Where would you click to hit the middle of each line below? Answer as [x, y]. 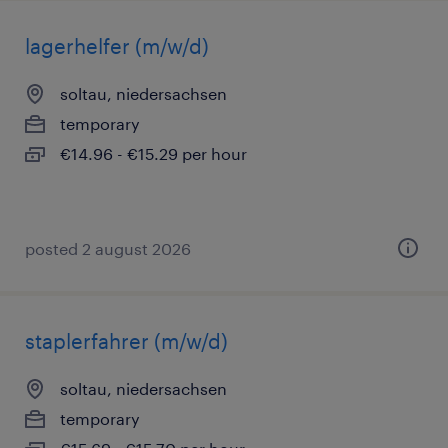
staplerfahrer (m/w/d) [126, 341]
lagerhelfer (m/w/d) [117, 46]
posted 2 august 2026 [108, 248]
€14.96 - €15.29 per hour [153, 153]
